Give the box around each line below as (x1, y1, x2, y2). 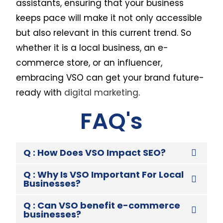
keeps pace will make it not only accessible (16, 11, 203, 24)
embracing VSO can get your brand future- (16, 71, 205, 84)
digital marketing (64, 86, 139, 99)
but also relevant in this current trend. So (16, 26, 192, 39)
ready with (16, 86, 65, 99)
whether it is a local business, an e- (16, 41, 169, 54)
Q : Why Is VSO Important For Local (23, 168, 184, 181)
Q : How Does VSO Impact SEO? (23, 146, 166, 159)
